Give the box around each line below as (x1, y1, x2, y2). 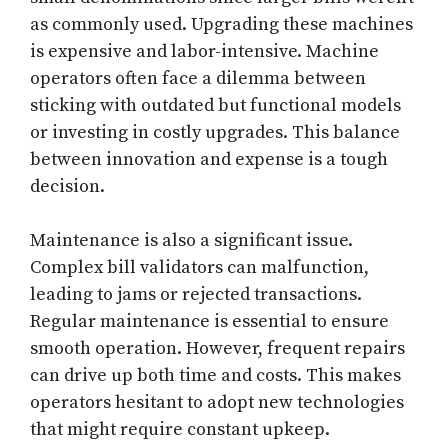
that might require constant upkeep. (30, 418, 330, 442)
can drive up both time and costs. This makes (30, 364, 401, 388)
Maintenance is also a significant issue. (30, 229, 353, 253)
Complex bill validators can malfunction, (30, 256, 369, 280)
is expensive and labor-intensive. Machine (30, 40, 379, 64)
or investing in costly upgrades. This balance (30, 121, 400, 145)
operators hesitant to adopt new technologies (30, 391, 404, 415)
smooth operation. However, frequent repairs (30, 337, 405, 361)
